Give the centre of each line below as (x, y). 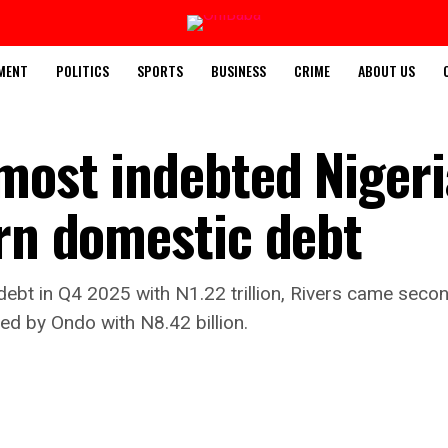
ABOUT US (386, 70)
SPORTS (160, 70)
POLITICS (82, 70)
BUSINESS (238, 70)
